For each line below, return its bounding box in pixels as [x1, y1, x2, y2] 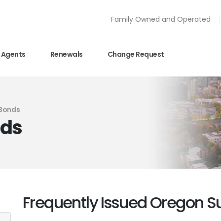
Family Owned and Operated [111, 14, 211, 24]
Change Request [107, 49, 164, 59]
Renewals [50, 49, 83, 59]
